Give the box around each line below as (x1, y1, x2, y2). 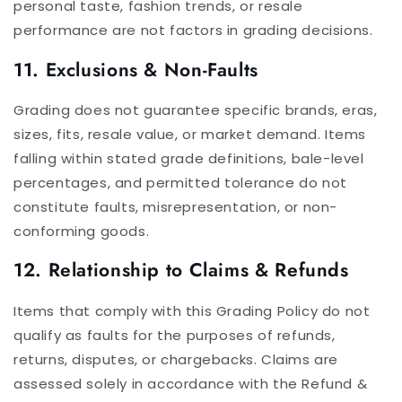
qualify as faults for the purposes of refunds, (13, 325, 336, 345)
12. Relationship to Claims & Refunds (13, 257, 349, 284)
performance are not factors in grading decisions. (13, 21, 373, 40)
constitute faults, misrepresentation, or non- (13, 197, 338, 216)
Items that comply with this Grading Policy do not (13, 301, 371, 320)
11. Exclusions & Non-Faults (13, 56, 259, 83)
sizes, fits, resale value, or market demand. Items (13, 124, 367, 144)
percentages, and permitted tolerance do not (13, 172, 347, 192)
